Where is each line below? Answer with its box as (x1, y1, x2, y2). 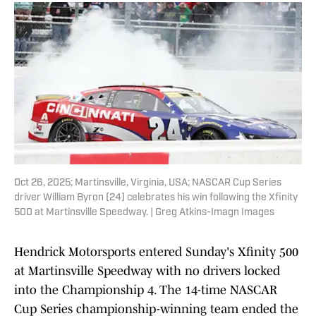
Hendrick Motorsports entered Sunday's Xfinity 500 (14, 245, 298, 260)
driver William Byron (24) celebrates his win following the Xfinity (14, 193, 298, 204)
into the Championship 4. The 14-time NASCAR (14, 283, 277, 298)
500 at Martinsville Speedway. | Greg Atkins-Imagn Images (14, 207, 274, 219)
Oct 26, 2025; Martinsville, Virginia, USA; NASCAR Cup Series (14, 178, 281, 189)
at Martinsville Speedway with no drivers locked (14, 264, 280, 279)
